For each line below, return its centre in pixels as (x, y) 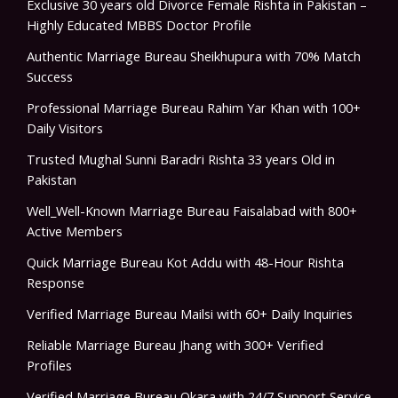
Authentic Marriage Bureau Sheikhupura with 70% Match (194, 56)
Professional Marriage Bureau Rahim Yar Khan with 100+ (194, 107)
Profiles (49, 365)
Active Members (75, 231)
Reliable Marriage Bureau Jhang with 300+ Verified (175, 344)
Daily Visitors (65, 127)
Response (56, 282)
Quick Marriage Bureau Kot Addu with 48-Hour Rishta (185, 262)
